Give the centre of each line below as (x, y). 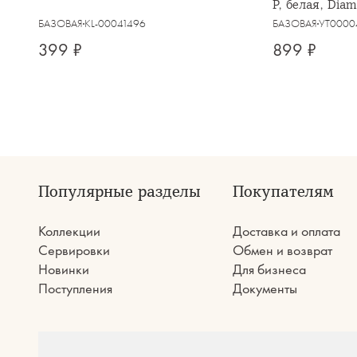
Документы (265, 288)
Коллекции (69, 231)
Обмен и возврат (282, 250)
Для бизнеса (269, 269)
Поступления (75, 288)
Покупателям (283, 191)
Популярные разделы (120, 191)
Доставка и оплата (286, 231)
